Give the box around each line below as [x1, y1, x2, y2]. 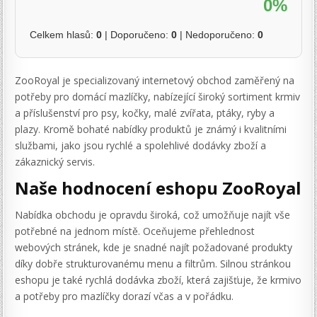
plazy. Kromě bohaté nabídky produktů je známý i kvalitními [15, 122, 287, 136]
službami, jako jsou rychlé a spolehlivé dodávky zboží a [15, 138, 267, 152]
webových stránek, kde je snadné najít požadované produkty [15, 241, 293, 255]
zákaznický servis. [15, 154, 96, 168]
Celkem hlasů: [30, 28, 97, 40]
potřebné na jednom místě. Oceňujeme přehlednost [15, 224, 255, 238]
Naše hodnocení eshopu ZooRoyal [15, 176, 302, 200]
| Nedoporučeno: [177, 28, 258, 40]
